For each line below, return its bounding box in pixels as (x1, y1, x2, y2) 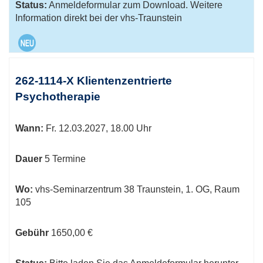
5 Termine (42, 154, 88, 164)
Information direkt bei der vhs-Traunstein (15, 13, 182, 23)
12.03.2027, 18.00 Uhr (56, 123, 151, 133)
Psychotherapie (15, 90, 100, 103)
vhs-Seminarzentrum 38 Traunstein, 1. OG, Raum (33, 184, 240, 194)
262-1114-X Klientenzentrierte (15, 75, 172, 87)
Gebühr (15, 228, 49, 238)
